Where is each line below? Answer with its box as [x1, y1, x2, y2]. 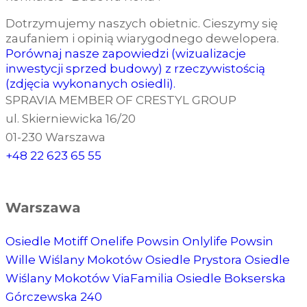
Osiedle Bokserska [176, 271, 286, 286]
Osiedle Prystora [145, 253, 245, 267]
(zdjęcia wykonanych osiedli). [5, 77, 175, 91]
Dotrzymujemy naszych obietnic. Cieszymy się [5, 16, 278, 31]
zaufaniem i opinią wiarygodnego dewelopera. [5, 32, 279, 46]
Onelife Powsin [90, 234, 182, 249]
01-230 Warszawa [5, 130, 106, 145]
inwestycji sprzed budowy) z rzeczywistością [5, 62, 265, 76]
